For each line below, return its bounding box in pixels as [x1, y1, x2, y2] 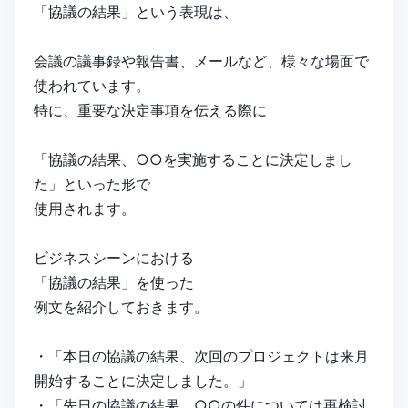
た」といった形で [34, 174, 150, 193]
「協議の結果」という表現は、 [34, 2, 238, 21]
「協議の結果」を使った [34, 272, 194, 291]
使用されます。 [34, 199, 136, 218]
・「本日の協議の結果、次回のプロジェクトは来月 [34, 346, 369, 365]
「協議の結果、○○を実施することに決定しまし [34, 149, 352, 168]
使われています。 [34, 76, 150, 95]
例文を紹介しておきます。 [34, 297, 209, 316]
